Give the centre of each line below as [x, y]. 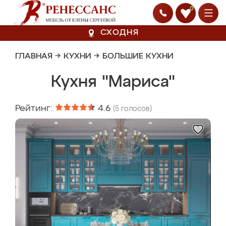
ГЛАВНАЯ [34, 56]
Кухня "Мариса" [113, 82]
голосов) [135, 109]
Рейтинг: [35, 108]
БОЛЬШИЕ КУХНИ [138, 56]
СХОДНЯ [120, 33]
